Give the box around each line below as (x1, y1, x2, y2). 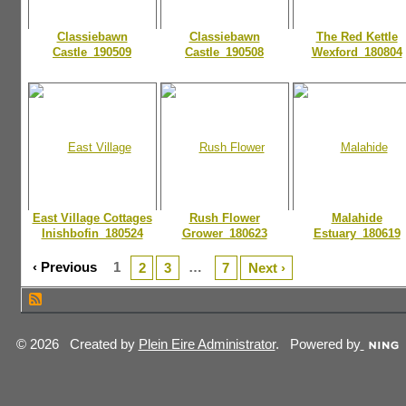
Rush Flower (188, 211, 260, 226)
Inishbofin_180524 (41, 227, 143, 241)
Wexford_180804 (311, 45, 402, 60)
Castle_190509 (53, 45, 131, 60)
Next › (247, 259, 285, 275)
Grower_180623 (181, 227, 267, 241)
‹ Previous (33, 258, 98, 275)
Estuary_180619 (313, 227, 401, 241)
